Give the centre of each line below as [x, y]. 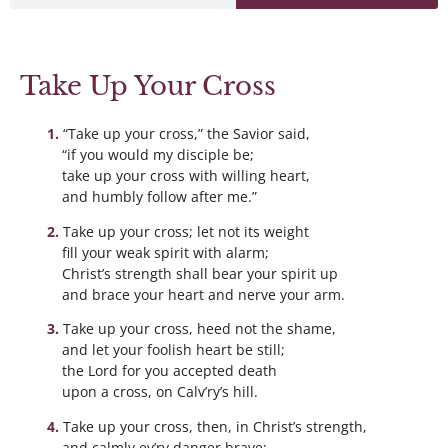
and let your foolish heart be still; [173, 350]
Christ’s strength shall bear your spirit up [200, 273]
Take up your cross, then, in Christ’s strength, [214, 427]
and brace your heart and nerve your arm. [203, 294]
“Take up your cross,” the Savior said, [186, 133]
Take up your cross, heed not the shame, [199, 329]
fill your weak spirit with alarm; [165, 252]
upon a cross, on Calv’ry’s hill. [160, 392]
